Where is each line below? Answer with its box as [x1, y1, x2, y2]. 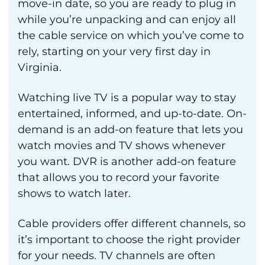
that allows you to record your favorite [18, 171, 219, 184]
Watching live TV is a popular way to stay [18, 91, 236, 104]
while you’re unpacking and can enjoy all [18, 13, 236, 26]
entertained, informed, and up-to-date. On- [18, 107, 247, 120]
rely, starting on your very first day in [18, 45, 211, 58]
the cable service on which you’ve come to [18, 29, 244, 42]
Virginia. [18, 61, 62, 74]
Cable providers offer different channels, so [18, 217, 245, 230]
